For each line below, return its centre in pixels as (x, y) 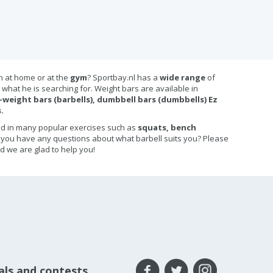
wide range (183, 77)
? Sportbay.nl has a (123, 77)
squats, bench (167, 127)
